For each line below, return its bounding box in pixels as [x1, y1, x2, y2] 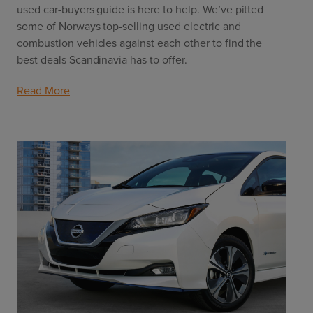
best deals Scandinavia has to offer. [17, 51, 187, 68]
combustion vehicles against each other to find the [17, 34, 263, 51]
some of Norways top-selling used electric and [17, 17, 241, 34]
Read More [17, 82, 70, 99]
